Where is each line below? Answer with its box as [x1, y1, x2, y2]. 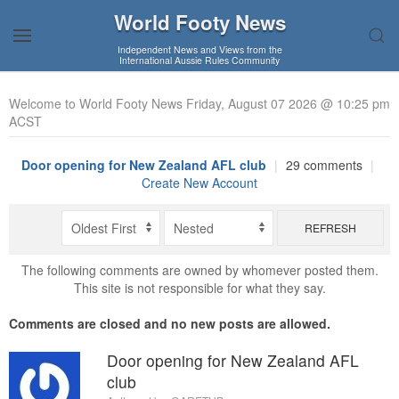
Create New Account [142, 174, 257, 191]
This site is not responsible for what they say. [73, 279, 326, 297]
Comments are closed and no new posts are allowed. [9, 314, 330, 333]
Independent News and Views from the [117, 43, 282, 56]
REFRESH [304, 220, 356, 236]
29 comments [281, 156, 366, 174]
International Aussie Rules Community [119, 53, 280, 67]
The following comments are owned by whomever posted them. [20, 261, 379, 280]
